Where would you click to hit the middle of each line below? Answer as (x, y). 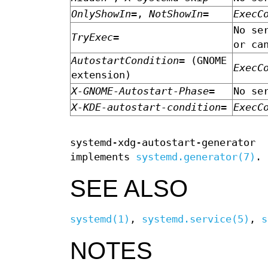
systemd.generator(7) (196, 157)
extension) (101, 75)
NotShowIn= (179, 14)
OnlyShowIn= (104, 14)
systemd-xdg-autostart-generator (163, 142)
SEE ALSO (129, 188)
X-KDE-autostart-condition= (149, 108)
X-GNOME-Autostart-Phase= (143, 92)
